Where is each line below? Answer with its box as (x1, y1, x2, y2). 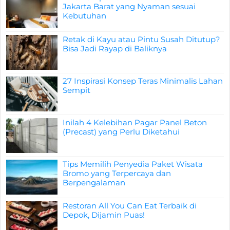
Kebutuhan (63, 11, 107, 21)
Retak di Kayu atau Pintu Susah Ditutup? (63, 34, 221, 44)
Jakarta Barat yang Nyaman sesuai (63, 2, 196, 12)
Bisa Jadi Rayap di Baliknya (63, 43, 167, 53)
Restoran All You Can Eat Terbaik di (63, 201, 197, 211)
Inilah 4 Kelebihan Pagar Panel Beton (63, 117, 207, 127)
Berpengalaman (63, 178, 126, 188)
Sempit (63, 85, 91, 95)
